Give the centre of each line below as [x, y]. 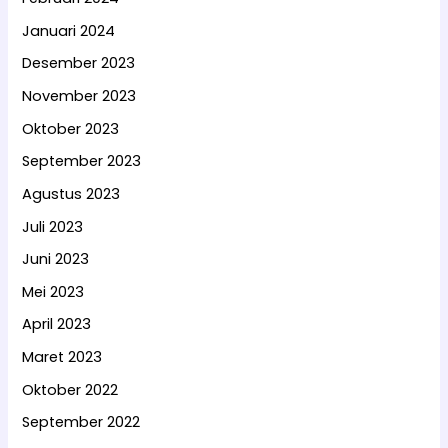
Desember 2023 [79, 63]
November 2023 [79, 95]
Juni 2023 [56, 259]
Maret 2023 [62, 357]
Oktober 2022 [70, 389]
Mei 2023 [53, 291]
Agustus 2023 [71, 193]
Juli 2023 [53, 226]
